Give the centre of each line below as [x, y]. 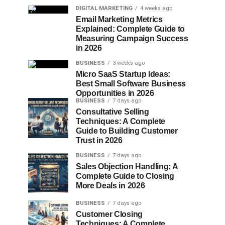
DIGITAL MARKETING [104, 8]
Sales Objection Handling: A [127, 166]
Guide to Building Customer [127, 131]
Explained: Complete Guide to [131, 29]
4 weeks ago [156, 8]
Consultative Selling [113, 112]
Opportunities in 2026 [115, 93]
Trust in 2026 [99, 140]
